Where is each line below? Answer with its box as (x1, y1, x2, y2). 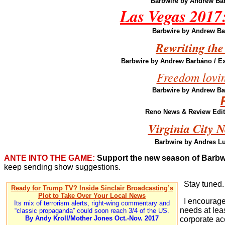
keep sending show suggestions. (4, 163, 121, 171)
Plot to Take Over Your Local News (38, 192, 146, 199)
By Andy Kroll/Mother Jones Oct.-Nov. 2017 (25, 214, 159, 222)
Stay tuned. (180, 180, 224, 188)
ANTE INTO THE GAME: (4, 154, 95, 162)
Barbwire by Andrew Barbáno (121, 57, 212, 65)
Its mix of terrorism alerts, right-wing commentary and (14, 199, 170, 207)
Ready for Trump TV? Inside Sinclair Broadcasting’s (11, 184, 173, 192)
